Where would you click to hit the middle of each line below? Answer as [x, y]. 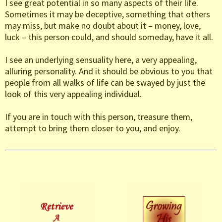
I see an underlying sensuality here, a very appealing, [101, 60]
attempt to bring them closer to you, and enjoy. [93, 128]
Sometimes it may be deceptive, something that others [108, 14]
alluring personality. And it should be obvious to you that [109, 71]
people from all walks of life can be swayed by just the [105, 83]
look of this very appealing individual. [73, 94]
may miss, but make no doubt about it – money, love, [103, 26]
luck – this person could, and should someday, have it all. [109, 37]
